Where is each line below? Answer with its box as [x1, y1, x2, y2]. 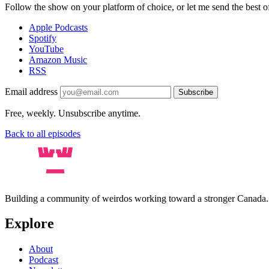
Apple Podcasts [29, 22, 88, 32]
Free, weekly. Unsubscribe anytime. [5, 107, 141, 118]
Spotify [29, 32, 56, 43]
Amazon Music [29, 54, 87, 65]
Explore [5, 216, 54, 232]
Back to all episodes [5, 128, 80, 139]
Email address [5, 86, 58, 97]
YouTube [29, 43, 64, 54]
